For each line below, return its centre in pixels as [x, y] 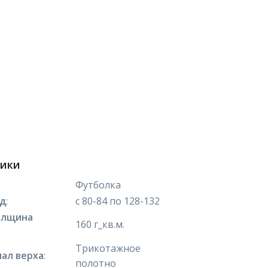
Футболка [98, 185]
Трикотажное [108, 248]
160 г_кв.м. [100, 224]
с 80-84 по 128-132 [118, 201]
